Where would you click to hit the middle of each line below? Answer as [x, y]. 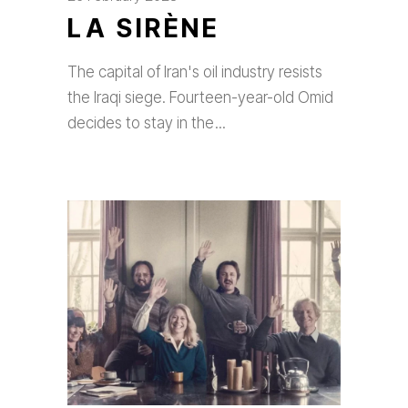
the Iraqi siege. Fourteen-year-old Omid [200, 97]
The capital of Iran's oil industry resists [195, 72]
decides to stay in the [143, 123]
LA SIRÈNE [144, 28]
